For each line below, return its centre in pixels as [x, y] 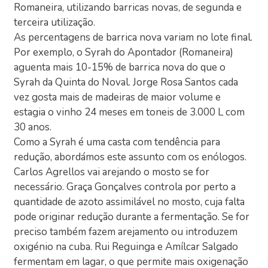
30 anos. [33, 127]
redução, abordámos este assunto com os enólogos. [130, 157]
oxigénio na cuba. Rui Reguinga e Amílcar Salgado [126, 247]
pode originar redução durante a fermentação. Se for [132, 217]
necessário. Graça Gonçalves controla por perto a [125, 187]
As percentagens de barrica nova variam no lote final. [133, 38]
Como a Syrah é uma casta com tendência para [117, 142]
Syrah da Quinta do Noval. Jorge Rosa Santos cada [126, 83]
